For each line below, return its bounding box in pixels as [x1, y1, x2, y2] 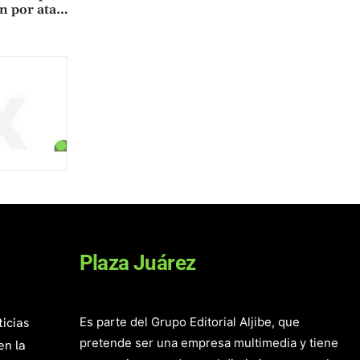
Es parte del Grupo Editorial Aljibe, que [79, 314, 300, 330]
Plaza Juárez [79, 251, 196, 276]
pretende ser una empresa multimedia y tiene [79, 335, 338, 351]
